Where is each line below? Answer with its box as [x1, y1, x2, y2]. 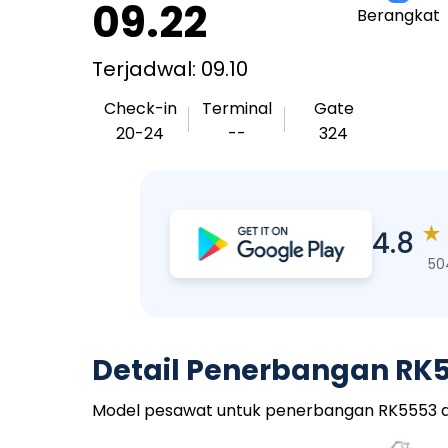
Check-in [103, 97, 177, 120]
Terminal [202, 97, 272, 120]
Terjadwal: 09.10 [92, 55, 248, 83]
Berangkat [356, 4, 440, 27]
